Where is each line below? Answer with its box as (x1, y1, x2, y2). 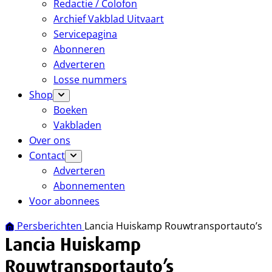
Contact (29, 149, 65, 162)
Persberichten (17, 219, 84, 233)
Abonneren (53, 42, 105, 56)
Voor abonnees (29, 194, 100, 208)
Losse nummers (53, 73, 127, 86)
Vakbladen (53, 118, 101, 132)
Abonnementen (53, 179, 125, 192)
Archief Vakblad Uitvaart (53, 12, 164, 25)
